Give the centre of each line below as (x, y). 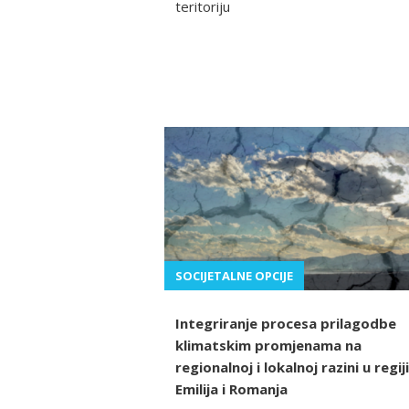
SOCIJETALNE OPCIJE (234, 276)
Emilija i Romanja (231, 389)
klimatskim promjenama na (268, 346)
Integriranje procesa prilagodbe (286, 324)
